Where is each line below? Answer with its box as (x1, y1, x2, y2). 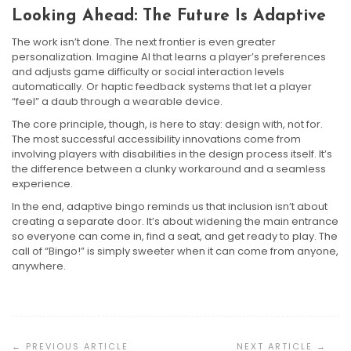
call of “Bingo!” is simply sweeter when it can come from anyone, (12, 243, 338, 259)
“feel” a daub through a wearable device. (12, 93, 223, 109)
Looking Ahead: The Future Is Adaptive (12, 7, 326, 24)
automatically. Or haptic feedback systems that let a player (12, 78, 312, 94)
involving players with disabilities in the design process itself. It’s (12, 146, 332, 161)
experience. (12, 175, 73, 191)
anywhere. (12, 258, 66, 273)
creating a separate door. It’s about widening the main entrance (12, 213, 338, 229)
